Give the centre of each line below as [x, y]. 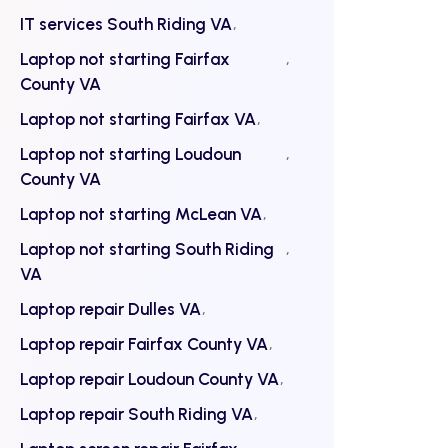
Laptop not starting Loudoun [130, 154]
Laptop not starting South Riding [147, 249]
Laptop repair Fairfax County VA [144, 344]
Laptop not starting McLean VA [141, 214]
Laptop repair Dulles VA [110, 309]
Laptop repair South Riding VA [136, 414]
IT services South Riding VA [126, 24]
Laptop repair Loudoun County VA [149, 379]
